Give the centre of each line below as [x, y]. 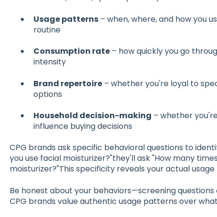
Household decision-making [92, 116]
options [47, 94]
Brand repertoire [68, 83]
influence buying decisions [83, 126]
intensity [49, 62]
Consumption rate [71, 51]
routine [47, 30]
